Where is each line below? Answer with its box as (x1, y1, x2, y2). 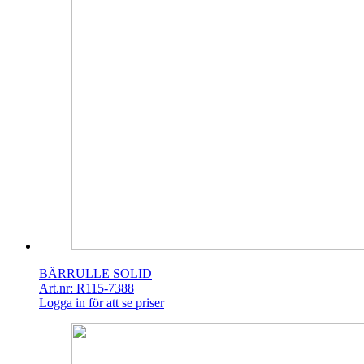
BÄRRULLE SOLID (39, 266, 152, 281)
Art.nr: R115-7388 (39, 281, 134, 296)
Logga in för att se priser (39, 296, 164, 310)
